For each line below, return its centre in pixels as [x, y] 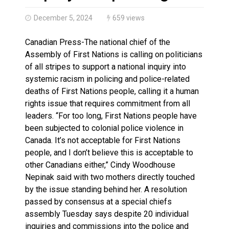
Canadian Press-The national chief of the [98, 42]
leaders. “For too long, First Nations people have [111, 116]
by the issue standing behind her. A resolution [106, 189]
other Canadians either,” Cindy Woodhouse [100, 165]
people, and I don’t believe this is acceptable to [109, 152]
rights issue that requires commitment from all [108, 103]
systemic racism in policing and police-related [107, 79]
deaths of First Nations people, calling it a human [112, 91]
